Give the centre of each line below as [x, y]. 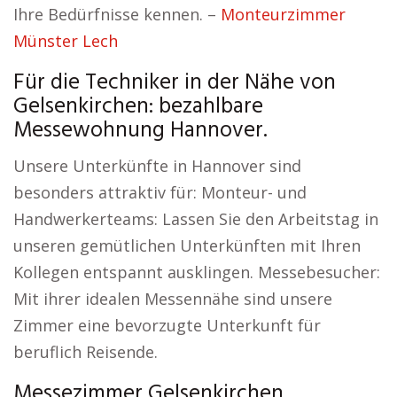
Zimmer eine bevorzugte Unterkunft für [167, 325]
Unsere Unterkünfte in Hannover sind [157, 166]
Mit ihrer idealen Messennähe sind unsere [173, 299]
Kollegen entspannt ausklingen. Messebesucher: [197, 272]
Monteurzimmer [283, 14]
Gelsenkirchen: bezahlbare [138, 107]
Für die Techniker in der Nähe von [175, 83]
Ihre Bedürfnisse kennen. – [117, 14]
